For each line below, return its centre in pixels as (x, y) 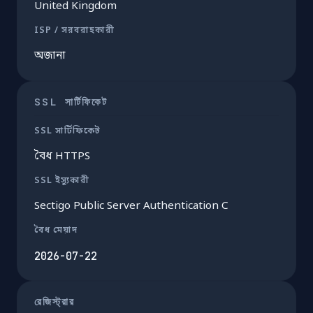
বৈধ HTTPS (62, 156)
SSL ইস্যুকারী (62, 181)
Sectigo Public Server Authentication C (131, 206)
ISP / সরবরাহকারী (74, 30)
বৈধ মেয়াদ (56, 230)
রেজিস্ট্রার (55, 301)
